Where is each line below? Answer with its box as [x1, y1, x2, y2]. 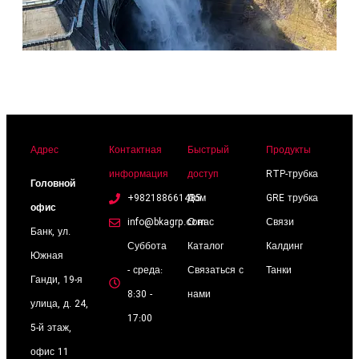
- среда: [127, 263, 163, 278]
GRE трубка [266, 191, 318, 206]
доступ [188, 167, 219, 182]
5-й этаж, [30, 321, 71, 336]
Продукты [266, 143, 311, 158]
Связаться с [188, 263, 244, 278]
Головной [30, 176, 75, 192]
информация [109, 167, 168, 182]
